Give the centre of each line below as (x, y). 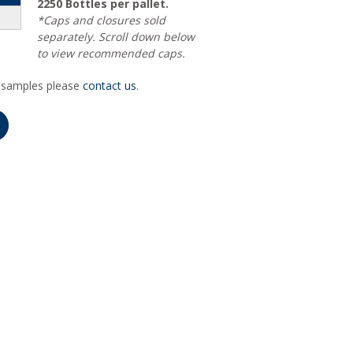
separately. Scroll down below (116, 37)
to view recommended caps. (111, 53)
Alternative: (140, 119)
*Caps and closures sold (102, 20)
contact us (110, 85)
